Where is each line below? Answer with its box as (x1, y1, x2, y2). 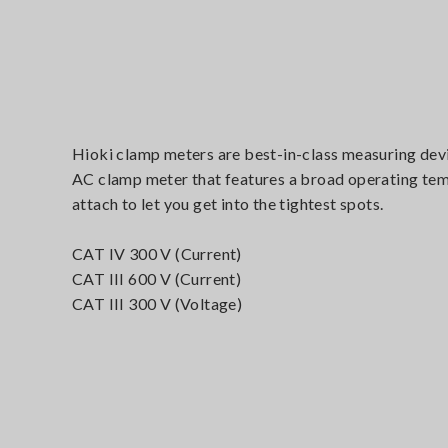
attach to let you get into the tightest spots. (72, 193, 384, 213)
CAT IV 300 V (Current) (72, 243, 242, 263)
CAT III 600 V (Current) (72, 268, 242, 288)
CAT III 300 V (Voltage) (72, 293, 243, 313)
